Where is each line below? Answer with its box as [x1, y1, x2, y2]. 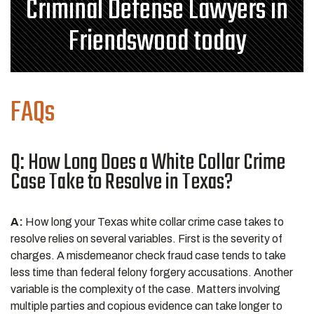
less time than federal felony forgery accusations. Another [11, 266, 293, 278]
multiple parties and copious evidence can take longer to [11, 300, 282, 312]
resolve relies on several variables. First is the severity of [11, 233, 282, 245]
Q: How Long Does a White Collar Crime [11, 145, 285, 181]
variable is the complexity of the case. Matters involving [11, 283, 280, 295]
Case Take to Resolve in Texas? [11, 165, 233, 200]
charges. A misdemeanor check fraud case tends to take [11, 250, 286, 261]
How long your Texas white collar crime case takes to [25, 216, 284, 228]
